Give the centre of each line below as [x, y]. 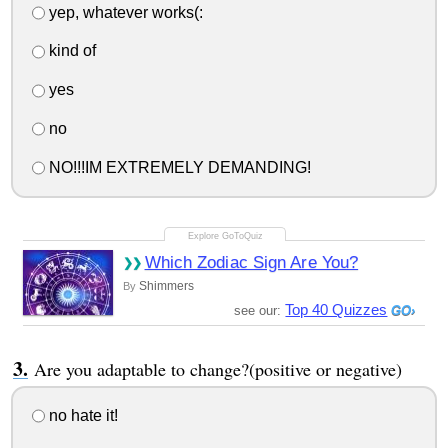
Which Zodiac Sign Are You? [251, 262]
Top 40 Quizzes [336, 309]
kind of [70, 51]
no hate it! [81, 415]
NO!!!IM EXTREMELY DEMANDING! [177, 167]
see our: [260, 310]
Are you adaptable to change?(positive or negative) [217, 368]
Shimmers [166, 285]
